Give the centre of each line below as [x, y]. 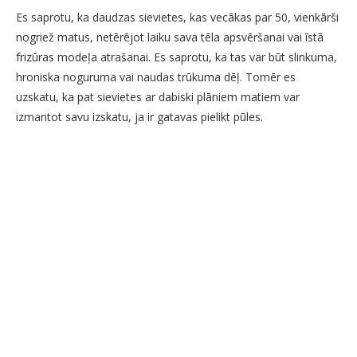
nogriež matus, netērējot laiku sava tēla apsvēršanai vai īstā [170, 37]
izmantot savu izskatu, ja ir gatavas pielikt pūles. [139, 117]
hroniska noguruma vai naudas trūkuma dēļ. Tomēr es [156, 77]
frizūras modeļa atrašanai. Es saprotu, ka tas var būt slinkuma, [177, 57]
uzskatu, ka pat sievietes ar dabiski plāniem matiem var [158, 97]
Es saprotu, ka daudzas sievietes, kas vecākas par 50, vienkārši [177, 18]
